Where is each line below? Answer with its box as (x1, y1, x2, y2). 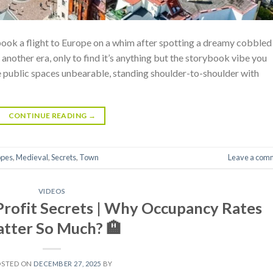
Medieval (16, 152, 48, 163)
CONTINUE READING (8, 110, 88, 120)
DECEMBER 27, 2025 (34, 259, 101, 268)
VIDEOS (38, 186, 66, 195)
